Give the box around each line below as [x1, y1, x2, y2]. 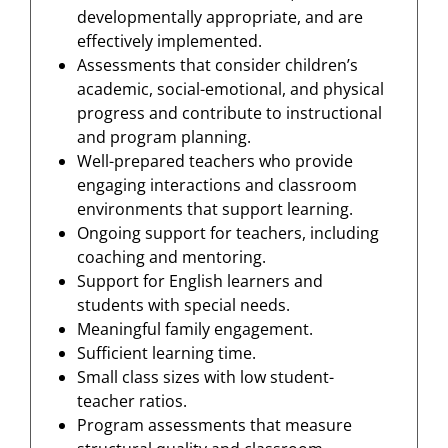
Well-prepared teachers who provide [77, 150, 353, 173]
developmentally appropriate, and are [77, 6, 363, 29]
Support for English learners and [77, 270, 323, 293]
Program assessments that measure [77, 414, 352, 437]
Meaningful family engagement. [77, 318, 313, 341]
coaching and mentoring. [77, 246, 266, 269]
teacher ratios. [77, 390, 187, 413]
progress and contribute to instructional [77, 102, 382, 125]
